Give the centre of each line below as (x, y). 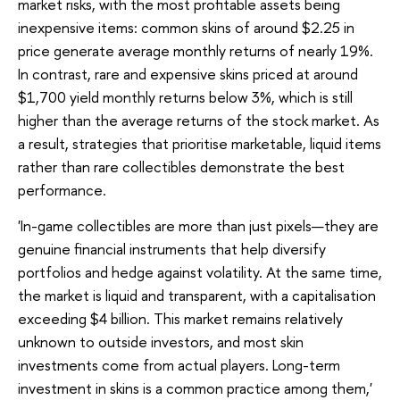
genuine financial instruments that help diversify (172, 248)
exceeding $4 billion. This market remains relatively (180, 318)
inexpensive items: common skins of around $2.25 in (186, 28)
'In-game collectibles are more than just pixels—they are (198, 225)
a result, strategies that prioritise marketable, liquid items (200, 144)
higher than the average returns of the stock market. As (199, 121)
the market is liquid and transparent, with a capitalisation (197, 295)
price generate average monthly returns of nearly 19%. (196, 51)
